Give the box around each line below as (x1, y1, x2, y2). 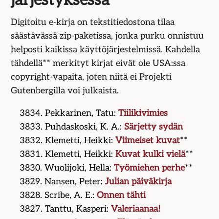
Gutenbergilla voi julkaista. (11, 86, 119, 96)
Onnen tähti (97, 190, 146, 201)
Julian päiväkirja (105, 176, 172, 187)
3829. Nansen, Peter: (20, 176, 106, 187)
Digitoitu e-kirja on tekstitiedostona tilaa (11, 17, 175, 28)
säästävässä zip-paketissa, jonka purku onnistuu (11, 31, 204, 42)
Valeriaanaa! (111, 204, 161, 215)
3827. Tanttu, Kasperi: (20, 204, 111, 215)
